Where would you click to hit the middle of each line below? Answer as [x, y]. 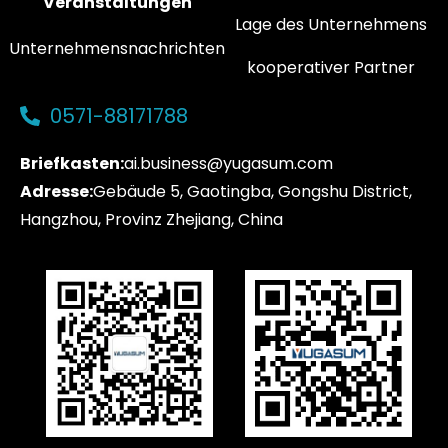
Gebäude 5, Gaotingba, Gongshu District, [252, 191]
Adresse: [56, 191]
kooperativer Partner [331, 67]
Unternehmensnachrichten [117, 48]
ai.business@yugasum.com [228, 163]
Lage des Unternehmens [331, 24]
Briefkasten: [72, 163]
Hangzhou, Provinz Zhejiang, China [151, 219]
